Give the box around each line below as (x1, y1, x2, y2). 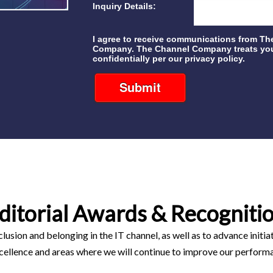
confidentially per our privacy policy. (92, 54, 245, 64)
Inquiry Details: (92, 1, 156, 12)
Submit (119, 78, 161, 96)
